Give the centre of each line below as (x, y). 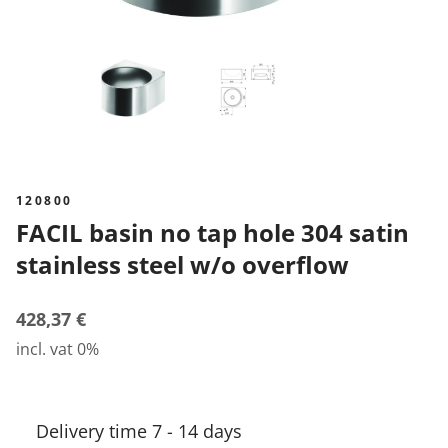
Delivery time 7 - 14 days (139, 431)
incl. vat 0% (57, 349)
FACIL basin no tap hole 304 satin (22, 232)
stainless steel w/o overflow (182, 264)
